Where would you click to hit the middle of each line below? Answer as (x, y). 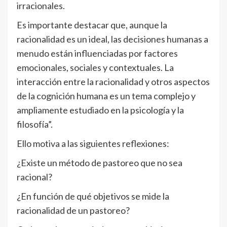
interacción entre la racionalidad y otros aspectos (113, 82)
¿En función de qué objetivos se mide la (93, 196)
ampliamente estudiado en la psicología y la (100, 110)
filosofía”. (35, 124)
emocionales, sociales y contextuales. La (95, 67)
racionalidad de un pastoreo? (73, 210)
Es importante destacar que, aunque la (92, 25)
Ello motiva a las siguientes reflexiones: (93, 143)
